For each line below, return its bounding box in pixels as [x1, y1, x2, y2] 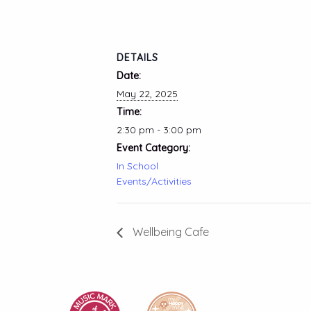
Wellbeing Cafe [130, 225, 209, 239]
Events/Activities [117, 175, 192, 187]
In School [117, 160, 158, 172]
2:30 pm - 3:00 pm [117, 124, 201, 136]
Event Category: [117, 142, 190, 154]
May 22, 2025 [117, 87, 178, 100]
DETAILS [117, 51, 158, 64]
